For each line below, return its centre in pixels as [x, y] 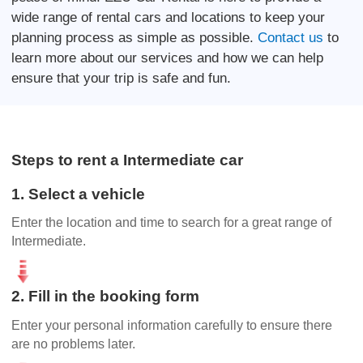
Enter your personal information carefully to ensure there [172, 325]
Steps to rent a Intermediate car [128, 160]
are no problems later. [74, 344]
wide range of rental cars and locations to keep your [169, 17]
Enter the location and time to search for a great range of [172, 223]
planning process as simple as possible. [135, 37]
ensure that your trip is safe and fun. [122, 78]
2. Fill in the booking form [106, 297]
